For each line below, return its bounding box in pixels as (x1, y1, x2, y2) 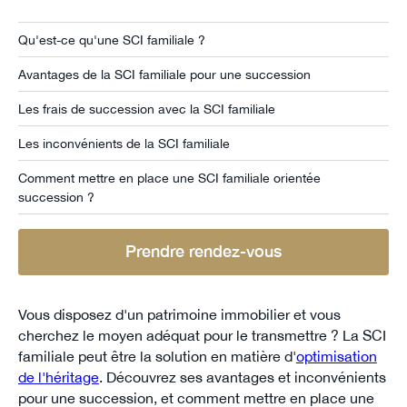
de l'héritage (17, 369, 99, 386)
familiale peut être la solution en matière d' (17, 348, 296, 365)
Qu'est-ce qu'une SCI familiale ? (17, 32, 205, 48)
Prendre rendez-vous (125, 242, 282, 262)
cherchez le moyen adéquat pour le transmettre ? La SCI (17, 327, 386, 344)
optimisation (295, 348, 377, 365)
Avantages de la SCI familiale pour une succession (17, 66, 311, 83)
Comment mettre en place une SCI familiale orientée (17, 169, 321, 185)
